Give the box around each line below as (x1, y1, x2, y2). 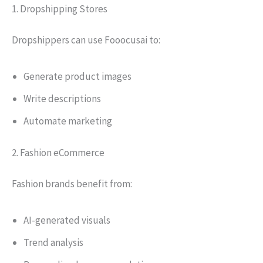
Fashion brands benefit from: (12, 177, 132, 190)
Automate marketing (23, 114, 112, 127)
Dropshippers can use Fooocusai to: (12, 33, 160, 46)
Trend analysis (23, 236, 83, 249)
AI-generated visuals (23, 214, 110, 227)
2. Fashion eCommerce (12, 146, 104, 159)
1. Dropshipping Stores (12, 2, 107, 15)
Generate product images (23, 70, 131, 83)
